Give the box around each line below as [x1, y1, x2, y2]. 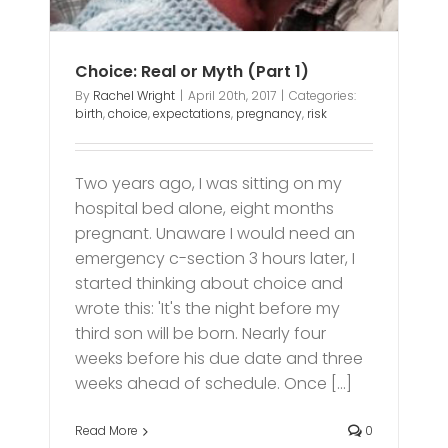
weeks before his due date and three [75, 347, 364, 371]
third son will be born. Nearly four [75, 322, 327, 346]
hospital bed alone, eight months [75, 197, 335, 221]
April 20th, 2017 [188, 87, 277, 105]
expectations [153, 105, 232, 123]
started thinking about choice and [75, 272, 344, 296]
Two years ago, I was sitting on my [75, 172, 343, 196]
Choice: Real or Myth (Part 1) [75, 60, 310, 84]
